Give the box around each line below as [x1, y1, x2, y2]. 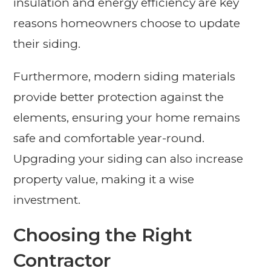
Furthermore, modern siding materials [13, 70, 236, 84]
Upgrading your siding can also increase [13, 152, 244, 166]
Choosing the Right [13, 224, 193, 247]
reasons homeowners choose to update [13, 16, 241, 31]
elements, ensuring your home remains [13, 111, 241, 125]
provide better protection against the [13, 90, 224, 105]
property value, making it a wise [13, 172, 195, 187]
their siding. [13, 37, 81, 51]
